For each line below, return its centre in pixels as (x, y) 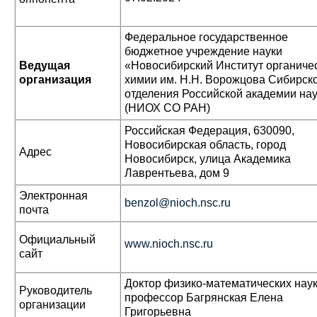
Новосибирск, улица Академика (208, 159)
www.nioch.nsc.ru (169, 244)
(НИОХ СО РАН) (167, 108)
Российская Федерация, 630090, (209, 131)
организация (55, 80)
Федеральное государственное (206, 37)
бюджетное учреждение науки (203, 51)
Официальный (57, 240)
